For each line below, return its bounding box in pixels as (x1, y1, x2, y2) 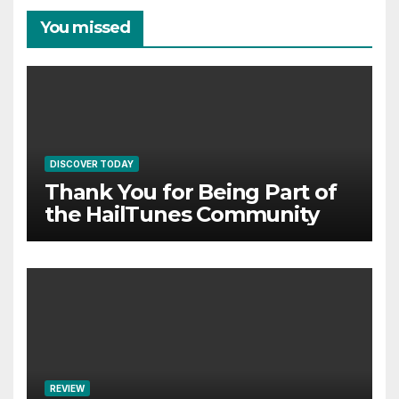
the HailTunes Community (45, 200, 319, 227)
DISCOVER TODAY (50, 158, 134, 169)
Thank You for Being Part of (45, 178, 337, 205)
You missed (40, 17, 130, 37)
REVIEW (50, 382, 85, 394)
